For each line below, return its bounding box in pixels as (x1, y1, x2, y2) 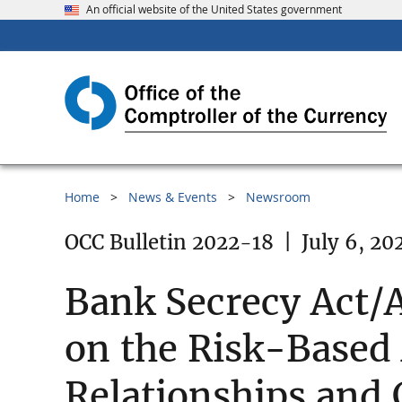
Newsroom (246, 188, 310, 206)
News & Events (128, 188, 217, 206)
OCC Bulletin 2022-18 (65, 230, 274, 256)
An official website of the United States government (86, 2, 342, 17)
